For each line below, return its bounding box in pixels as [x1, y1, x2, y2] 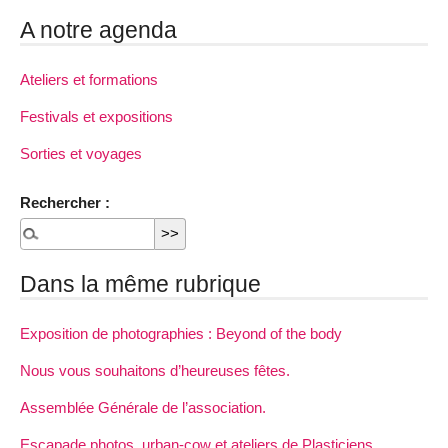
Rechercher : [20, 193, 110, 211]
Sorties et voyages [20, 145, 142, 163]
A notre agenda [20, 16, 177, 43]
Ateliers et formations [20, 70, 158, 88]
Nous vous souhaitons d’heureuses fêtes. [20, 361, 290, 379]
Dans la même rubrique [20, 270, 261, 297]
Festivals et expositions [20, 107, 173, 125]
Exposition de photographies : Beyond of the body [20, 324, 342, 342]
